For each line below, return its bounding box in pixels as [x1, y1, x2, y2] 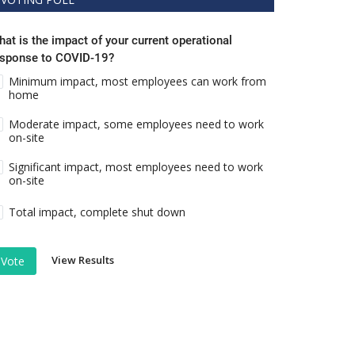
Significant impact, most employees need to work [9, 159, 264, 175]
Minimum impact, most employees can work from [9, 74, 267, 90]
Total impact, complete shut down [9, 204, 186, 220]
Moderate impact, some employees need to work [9, 116, 265, 132]
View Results [52, 253, 114, 268]
